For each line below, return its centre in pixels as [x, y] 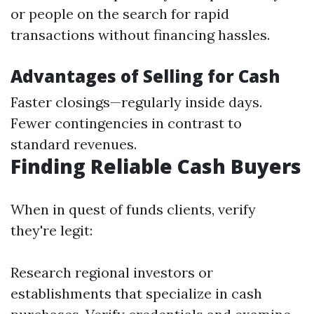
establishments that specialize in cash [136, 293]
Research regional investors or [112, 272]
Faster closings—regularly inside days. [136, 102]
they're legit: [52, 230]
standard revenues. [74, 144]
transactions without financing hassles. [140, 35]
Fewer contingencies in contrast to [126, 123]
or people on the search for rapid [120, 14]
